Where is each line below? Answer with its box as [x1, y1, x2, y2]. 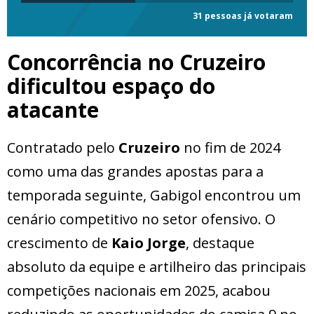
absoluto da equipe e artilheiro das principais [7, 257, 306, 277]
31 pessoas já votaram [193, 10, 293, 22]
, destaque [186, 233, 254, 253]
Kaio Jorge [111, 233, 186, 253]
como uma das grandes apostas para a [7, 162, 264, 182]
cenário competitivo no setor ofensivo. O [7, 210, 275, 229]
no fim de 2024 [180, 138, 280, 158]
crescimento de [7, 233, 111, 253]
